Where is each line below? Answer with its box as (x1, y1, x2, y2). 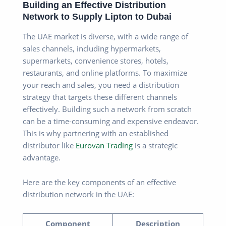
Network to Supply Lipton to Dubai (23, 11, 172, 22)
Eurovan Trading (76, 140, 133, 150)
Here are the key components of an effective (23, 177, 176, 188)
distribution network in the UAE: (23, 189, 134, 200)
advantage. (23, 152, 61, 162)
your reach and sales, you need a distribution (23, 79, 179, 90)
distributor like (23, 140, 76, 150)
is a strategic (133, 140, 178, 150)
